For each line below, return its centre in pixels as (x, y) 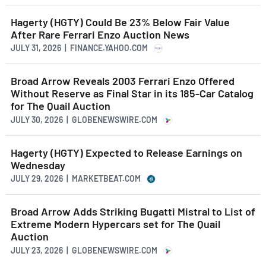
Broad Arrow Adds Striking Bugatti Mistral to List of (133, 212)
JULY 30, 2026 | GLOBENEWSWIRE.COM (84, 119)
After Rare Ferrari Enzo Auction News (100, 34)
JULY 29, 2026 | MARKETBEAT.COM (76, 179)
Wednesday (38, 165)
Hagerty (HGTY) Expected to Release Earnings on (126, 152)
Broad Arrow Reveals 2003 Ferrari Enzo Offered (123, 81)
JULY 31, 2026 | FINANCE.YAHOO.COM (79, 48)
